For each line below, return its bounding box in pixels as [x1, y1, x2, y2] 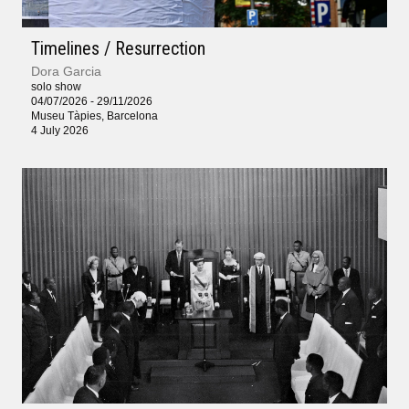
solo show [31, 79, 81, 93]
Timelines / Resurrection [31, 37, 205, 59]
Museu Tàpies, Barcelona [31, 109, 158, 122]
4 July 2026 [31, 123, 89, 137]
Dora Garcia [31, 63, 101, 79]
